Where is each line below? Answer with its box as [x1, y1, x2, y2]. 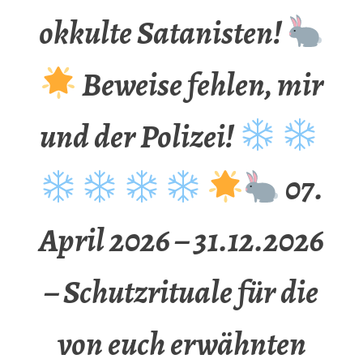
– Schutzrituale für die [45, 270, 318, 315]
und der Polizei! [40, 114, 240, 160]
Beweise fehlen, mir [76, 62, 323, 108]
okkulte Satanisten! [39, 11, 288, 56]
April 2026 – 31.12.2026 [39, 218, 324, 263]
